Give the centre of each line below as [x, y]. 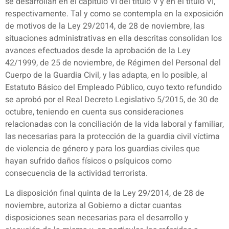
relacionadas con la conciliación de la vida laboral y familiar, [114, 124]
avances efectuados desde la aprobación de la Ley [98, 51]
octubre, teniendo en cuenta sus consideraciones [94, 112]
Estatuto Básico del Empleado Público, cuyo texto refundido [113, 88]
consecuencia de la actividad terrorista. [76, 174]
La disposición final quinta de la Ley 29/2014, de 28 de [105, 193]
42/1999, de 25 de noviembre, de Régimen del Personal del [113, 63]
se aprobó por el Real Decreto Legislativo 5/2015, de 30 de [112, 100]
